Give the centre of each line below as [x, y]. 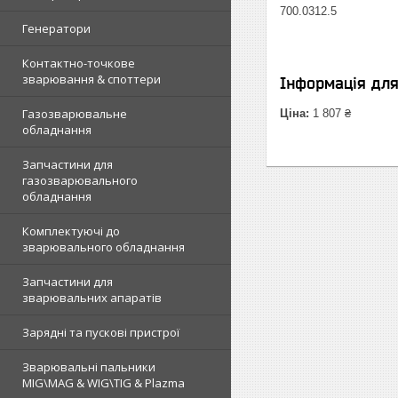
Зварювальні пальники [89, 367]
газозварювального [80, 180]
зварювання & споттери [92, 79]
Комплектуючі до [71, 231]
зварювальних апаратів [92, 298]
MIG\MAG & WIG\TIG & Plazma [103, 383]
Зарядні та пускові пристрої [101, 332]
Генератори [56, 28]
